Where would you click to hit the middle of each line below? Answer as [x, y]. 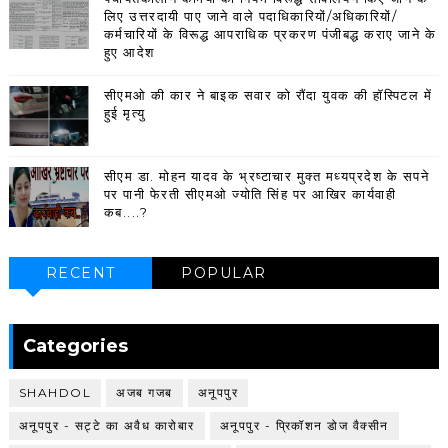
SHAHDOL [55, 393]
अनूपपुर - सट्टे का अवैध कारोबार [106, 426]
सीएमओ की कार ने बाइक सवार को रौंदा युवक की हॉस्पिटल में [268, 95]
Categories [75, 346]
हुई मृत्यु [124, 113]
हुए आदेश [129, 52]
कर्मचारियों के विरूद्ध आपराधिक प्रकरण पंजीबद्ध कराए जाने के [270, 34]
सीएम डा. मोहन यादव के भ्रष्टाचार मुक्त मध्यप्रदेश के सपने [266, 176]
